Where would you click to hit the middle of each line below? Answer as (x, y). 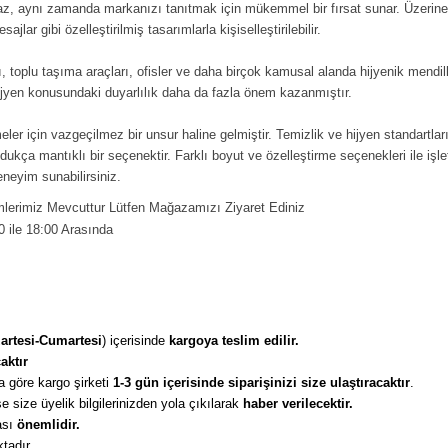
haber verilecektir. (300, 403)
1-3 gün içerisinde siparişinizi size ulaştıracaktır (259, 382)
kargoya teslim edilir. (236, 340)
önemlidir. (50, 424)
